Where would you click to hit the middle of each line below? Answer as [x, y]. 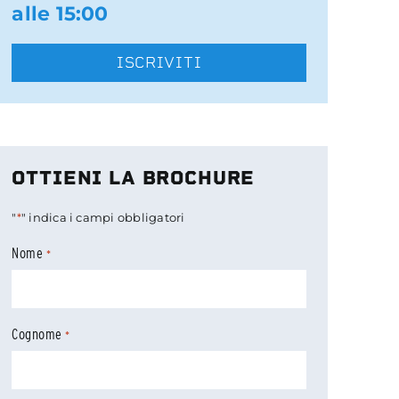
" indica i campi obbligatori [103, 218]
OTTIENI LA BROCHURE [134, 179]
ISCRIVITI [159, 63]
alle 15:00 [60, 14]
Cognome [37, 335]
